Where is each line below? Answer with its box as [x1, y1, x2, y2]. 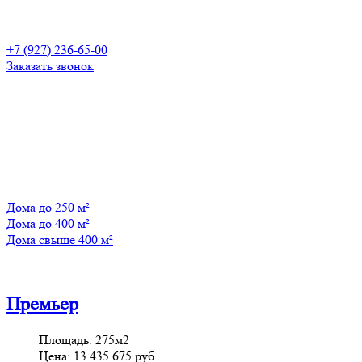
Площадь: [39, 331, 95, 347]
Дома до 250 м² [6, 200, 90, 215]
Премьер [6, 293, 78, 315]
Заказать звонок [6, 58, 94, 74]
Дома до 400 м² [6, 216, 90, 231]
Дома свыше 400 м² [6, 232, 113, 247]
